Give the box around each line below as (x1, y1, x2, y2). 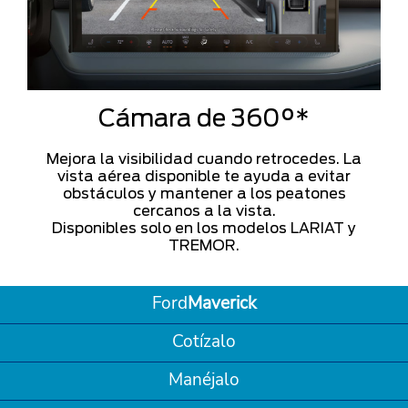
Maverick (187, 291, 257, 315)
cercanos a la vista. (132, 201, 276, 219)
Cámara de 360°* (98, 103, 310, 132)
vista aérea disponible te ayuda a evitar (57, 167, 351, 185)
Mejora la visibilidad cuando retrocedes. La (46, 149, 362, 168)
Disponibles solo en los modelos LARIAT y (52, 219, 356, 237)
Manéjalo (168, 367, 240, 392)
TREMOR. (168, 236, 240, 254)
